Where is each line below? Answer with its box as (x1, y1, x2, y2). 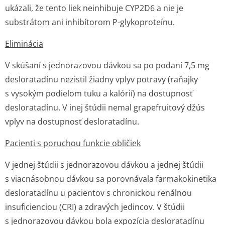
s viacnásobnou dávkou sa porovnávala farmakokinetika (5, 173, 216, 184)
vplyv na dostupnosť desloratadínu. (5, 116, 139, 127)
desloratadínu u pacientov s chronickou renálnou (5, 187, 192, 198)
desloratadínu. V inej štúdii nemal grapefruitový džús (5, 102, 205, 113)
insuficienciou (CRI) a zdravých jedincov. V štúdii (5, 201, 185, 212)
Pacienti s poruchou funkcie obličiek (5, 138, 141, 149)
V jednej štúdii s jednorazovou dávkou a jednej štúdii (5, 159, 203, 170)
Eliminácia (5, 38, 43, 49)
